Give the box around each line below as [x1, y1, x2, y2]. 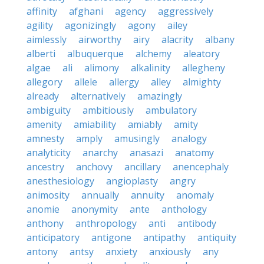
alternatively [71, 90, 126, 103]
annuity [131, 189, 164, 202]
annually [81, 189, 119, 202]
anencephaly [173, 160, 229, 173]
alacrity [161, 33, 193, 46]
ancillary [124, 160, 161, 173]
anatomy [175, 146, 214, 159]
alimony [84, 61, 119, 74]
